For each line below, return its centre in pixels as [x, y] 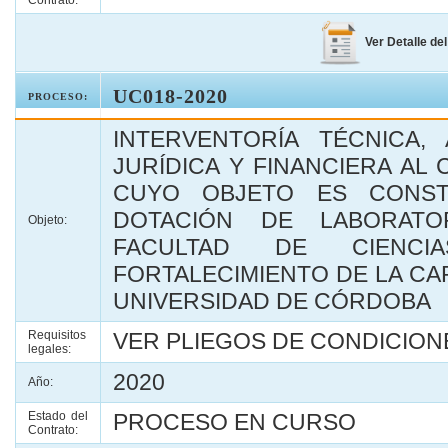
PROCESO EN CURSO [234, 422]
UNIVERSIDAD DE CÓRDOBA [272, 301]
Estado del [58, 416]
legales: [49, 349]
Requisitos [57, 335]
